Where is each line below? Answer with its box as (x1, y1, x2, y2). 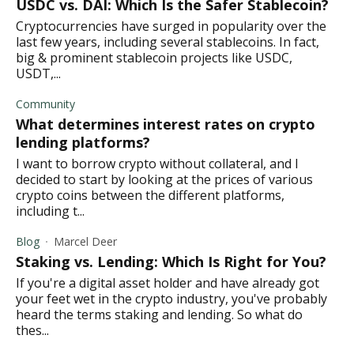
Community (16, 96, 75, 111)
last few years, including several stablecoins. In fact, (16, 32, 319, 51)
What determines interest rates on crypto (16, 114, 315, 134)
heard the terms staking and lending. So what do (16, 305, 303, 323)
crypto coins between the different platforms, (16, 186, 284, 204)
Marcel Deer (54, 233, 117, 249)
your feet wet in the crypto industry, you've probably (16, 289, 327, 307)
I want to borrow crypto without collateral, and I (16, 154, 299, 172)
